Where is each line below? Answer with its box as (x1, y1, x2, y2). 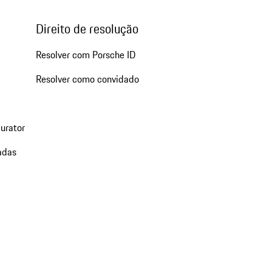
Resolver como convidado (35, 71, 139, 86)
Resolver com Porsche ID (35, 47, 135, 62)
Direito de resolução (35, 19, 138, 38)
